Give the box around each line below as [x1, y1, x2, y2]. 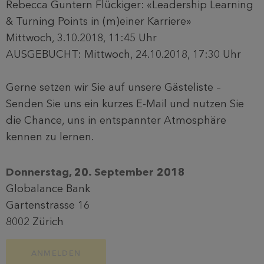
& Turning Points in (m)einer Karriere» [6, 15, 192, 28]
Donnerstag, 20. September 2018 [6, 166, 185, 179]
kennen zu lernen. [6, 130, 96, 144]
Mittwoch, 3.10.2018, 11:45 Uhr [6, 31, 157, 45]
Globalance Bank [6, 182, 90, 196]
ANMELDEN [31, 246, 81, 260]
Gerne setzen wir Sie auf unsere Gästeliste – [6, 81, 221, 94]
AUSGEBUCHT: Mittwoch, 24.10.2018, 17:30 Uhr [6, 48, 241, 61]
